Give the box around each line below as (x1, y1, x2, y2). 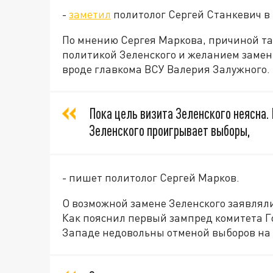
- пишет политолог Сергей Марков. (62, 171, 239, 184)
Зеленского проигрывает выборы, (89, 122, 250, 139)
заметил (69, 7, 111, 21)
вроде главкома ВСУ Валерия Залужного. (62, 62, 270, 76)
